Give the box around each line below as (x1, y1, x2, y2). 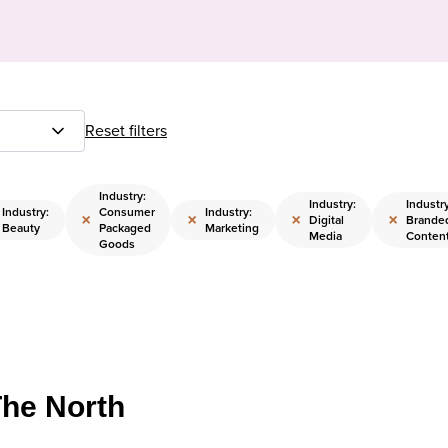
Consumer (98, 203, 155, 221)
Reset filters (85, 119, 167, 142)
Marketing (204, 219, 259, 237)
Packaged (98, 219, 151, 237)
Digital (308, 211, 344, 229)
